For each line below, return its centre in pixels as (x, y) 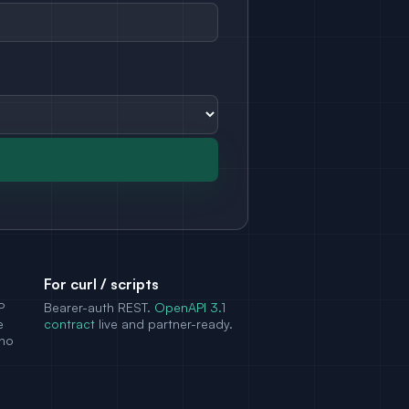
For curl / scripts (101, 284)
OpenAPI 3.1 (190, 307)
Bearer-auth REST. (99, 307)
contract (69, 324)
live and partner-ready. (164, 324)
